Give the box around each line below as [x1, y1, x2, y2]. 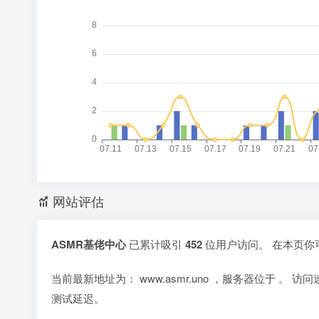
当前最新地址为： [51, 271, 140, 286]
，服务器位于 [211, 271, 278, 286]
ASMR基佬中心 [51, 236, 126, 252]
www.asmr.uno [140, 271, 211, 286]
